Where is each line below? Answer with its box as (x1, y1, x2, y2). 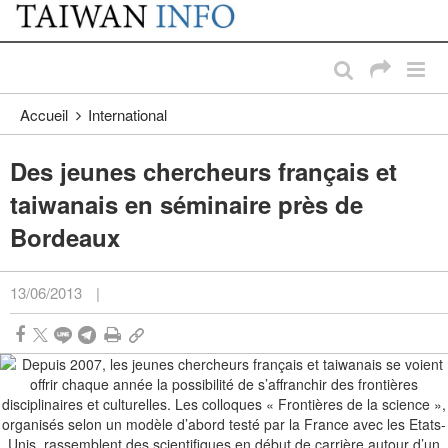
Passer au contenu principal (17, 10, 193, 30)
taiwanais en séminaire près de (10, 187, 363, 222)
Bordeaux (10, 220, 120, 255)
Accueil (20, 104, 68, 126)
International (88, 104, 167, 126)
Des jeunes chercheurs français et (10, 154, 397, 189)
